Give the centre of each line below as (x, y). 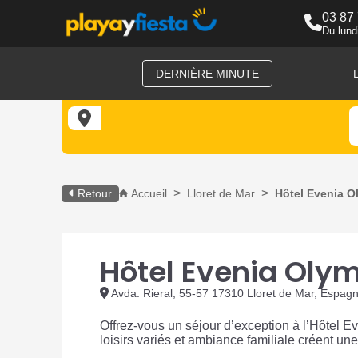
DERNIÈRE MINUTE (207, 74)
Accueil (149, 193)
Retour (94, 193)
